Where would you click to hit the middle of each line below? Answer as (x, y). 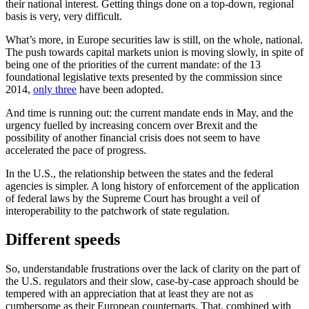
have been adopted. (120, 89)
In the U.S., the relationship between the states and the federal (139, 173)
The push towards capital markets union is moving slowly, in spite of (154, 52)
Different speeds (63, 240)
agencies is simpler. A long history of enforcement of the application (152, 186)
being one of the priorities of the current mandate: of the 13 (133, 64)
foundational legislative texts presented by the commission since (144, 77)
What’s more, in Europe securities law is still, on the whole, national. (154, 39)
